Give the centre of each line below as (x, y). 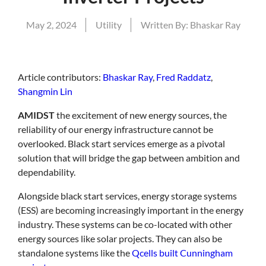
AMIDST (37, 115)
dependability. (46, 172)
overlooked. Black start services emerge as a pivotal (121, 144)
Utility (108, 25)
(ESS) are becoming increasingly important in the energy (130, 210)
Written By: (164, 25)
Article (31, 77)
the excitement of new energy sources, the (141, 115)
